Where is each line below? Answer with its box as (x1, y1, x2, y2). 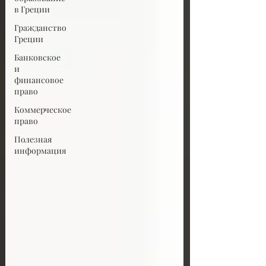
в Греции (14, 4, 50, 15)
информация (14, 145, 66, 156)
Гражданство (14, 22, 66, 33)
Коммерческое (14, 104, 71, 115)
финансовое (14, 74, 64, 85)
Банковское (14, 52, 61, 63)
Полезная (14, 134, 52, 145)
